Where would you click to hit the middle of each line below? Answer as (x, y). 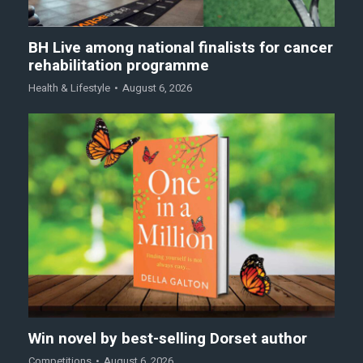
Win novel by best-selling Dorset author (168, 339)
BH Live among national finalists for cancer (181, 48)
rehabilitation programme (119, 66)
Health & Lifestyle (69, 88)
